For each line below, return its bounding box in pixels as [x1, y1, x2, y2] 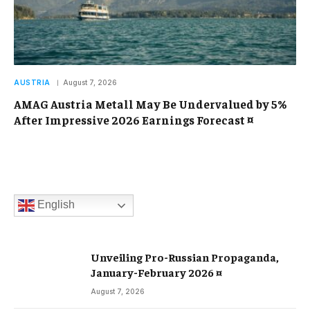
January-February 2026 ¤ [91, 265, 222, 280]
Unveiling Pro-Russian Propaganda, [91, 250, 279, 264]
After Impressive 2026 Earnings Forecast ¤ [14, 112, 253, 128]
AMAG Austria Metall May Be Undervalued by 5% [14, 96, 286, 112]
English [35, 199, 75, 211]
